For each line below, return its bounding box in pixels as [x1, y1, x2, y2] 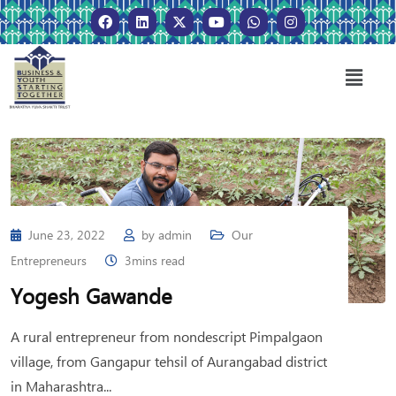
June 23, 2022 [28, 226, 109, 244]
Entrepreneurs [11, 252, 87, 270]
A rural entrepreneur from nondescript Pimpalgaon [11, 327, 323, 346]
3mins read [125, 252, 185, 270]
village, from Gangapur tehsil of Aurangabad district [11, 352, 327, 371]
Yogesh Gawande [11, 281, 172, 310]
